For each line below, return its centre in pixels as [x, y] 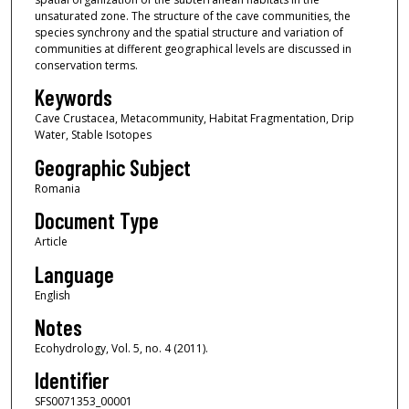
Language [74, 274]
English [52, 295]
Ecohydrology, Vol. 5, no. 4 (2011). [121, 348]
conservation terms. [86, 65]
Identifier [71, 381]
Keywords [73, 98]
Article [51, 242]
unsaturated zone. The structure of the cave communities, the [192, 16]
